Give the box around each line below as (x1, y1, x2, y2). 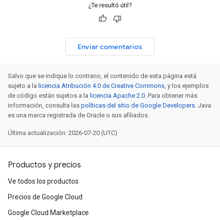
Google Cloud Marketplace (8, 209, 89, 217)
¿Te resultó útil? (88, 1, 132, 9)
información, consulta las (8, 102, 81, 109)
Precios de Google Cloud (8, 193, 82, 201)
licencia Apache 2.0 (90, 92, 145, 99)
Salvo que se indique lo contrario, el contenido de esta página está (8, 72, 196, 80)
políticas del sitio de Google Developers (81, 102, 195, 109)
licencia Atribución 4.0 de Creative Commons (38, 82, 165, 89)
